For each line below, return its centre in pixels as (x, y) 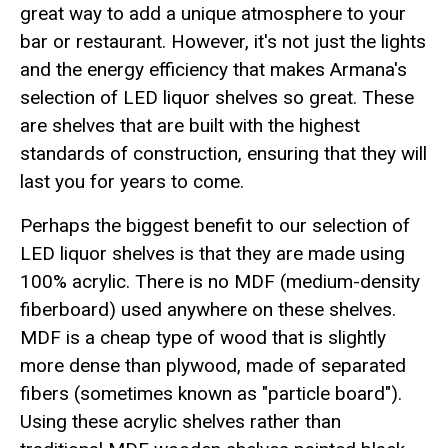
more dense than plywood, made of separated (213, 365)
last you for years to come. (132, 181)
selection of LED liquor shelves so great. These (217, 97)
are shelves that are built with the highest (190, 125)
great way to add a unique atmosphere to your (213, 13)
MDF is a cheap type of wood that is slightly (203, 337)
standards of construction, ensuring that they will (223, 153)
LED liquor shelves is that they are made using (212, 253)
